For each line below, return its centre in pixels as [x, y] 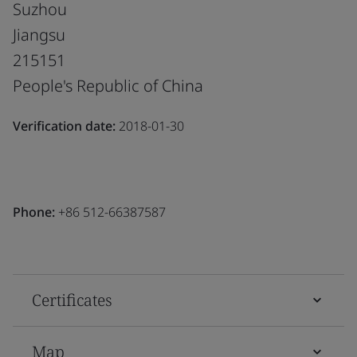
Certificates [72, 300]
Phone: [34, 212]
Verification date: [64, 126]
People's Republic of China [108, 85]
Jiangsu [39, 34]
